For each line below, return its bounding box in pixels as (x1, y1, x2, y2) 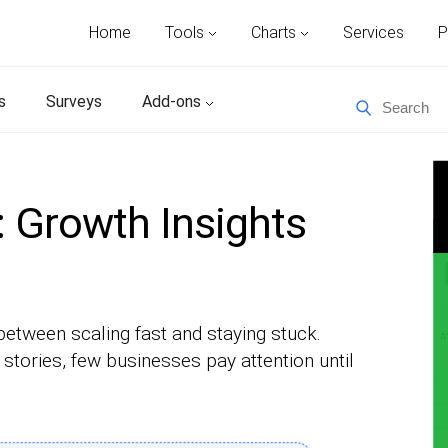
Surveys (46, 92, 102, 111)
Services (343, 23, 404, 42)
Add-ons (142, 92, 205, 111)
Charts (251, 23, 300, 42)
